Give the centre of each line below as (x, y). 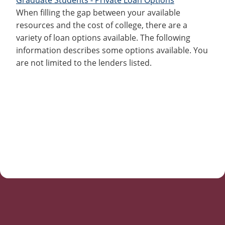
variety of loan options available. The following (103, 37)
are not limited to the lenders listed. (84, 63)
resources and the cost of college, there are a (102, 25)
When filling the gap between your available (98, 12)
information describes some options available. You (112, 50)
